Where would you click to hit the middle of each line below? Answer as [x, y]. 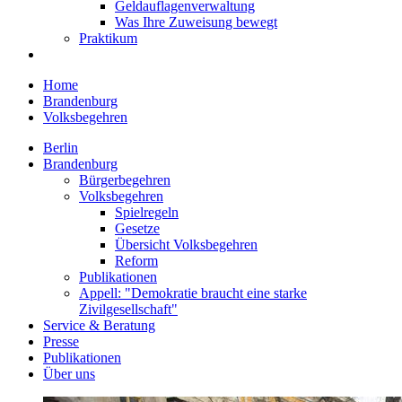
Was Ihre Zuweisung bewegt [196, 22]
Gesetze [137, 228]
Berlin [61, 148]
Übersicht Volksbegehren [186, 245]
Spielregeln [147, 212]
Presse [61, 341]
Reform [136, 261]
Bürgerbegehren [125, 180]
